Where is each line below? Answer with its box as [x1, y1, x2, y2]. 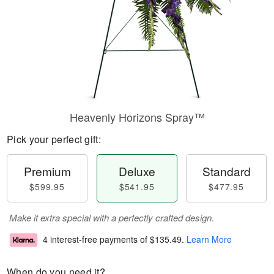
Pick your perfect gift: [7, 132, 101, 146]
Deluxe [118, 163, 155, 179]
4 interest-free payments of [43, 233, 150, 246]
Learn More [187, 233, 232, 246]
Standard [202, 163, 251, 179]
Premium [23, 163, 71, 179]
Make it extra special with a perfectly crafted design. [9, 211, 214, 224]
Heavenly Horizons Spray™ [69, 109, 205, 125]
